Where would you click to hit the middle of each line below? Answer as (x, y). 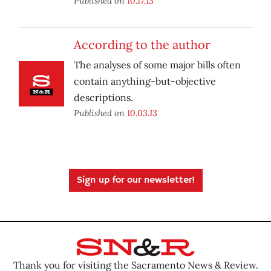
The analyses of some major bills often (157, 65)
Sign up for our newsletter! (135, 181)
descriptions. (103, 98)
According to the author (142, 45)
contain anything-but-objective (145, 81)
